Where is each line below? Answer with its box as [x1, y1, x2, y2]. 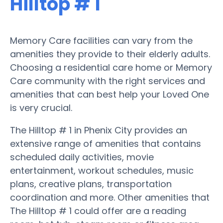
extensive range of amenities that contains [10, 137, 201, 150]
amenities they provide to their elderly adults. [10, 47, 210, 60]
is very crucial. [10, 101, 72, 114]
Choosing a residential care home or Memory [10, 61, 212, 74]
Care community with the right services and [10, 74, 205, 87]
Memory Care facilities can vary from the [10, 34, 193, 47]
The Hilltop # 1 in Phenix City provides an [10, 123, 187, 136]
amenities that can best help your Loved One [10, 88, 209, 101]
